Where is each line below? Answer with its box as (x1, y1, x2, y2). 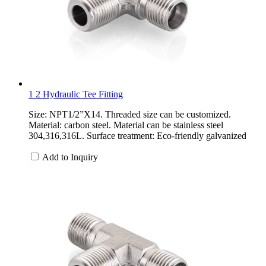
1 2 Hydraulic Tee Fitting (28, 88, 123, 99)
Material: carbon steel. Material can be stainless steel (28, 119, 223, 130)
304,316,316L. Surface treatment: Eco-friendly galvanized (28, 130, 246, 141)
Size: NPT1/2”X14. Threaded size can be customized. (28, 109, 231, 119)
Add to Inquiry (42, 151, 98, 162)
